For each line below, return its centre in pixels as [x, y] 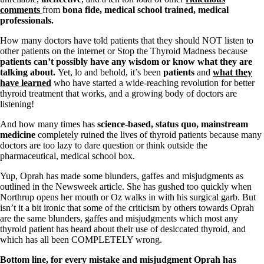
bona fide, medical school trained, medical [146, 9]
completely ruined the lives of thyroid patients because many [150, 134]
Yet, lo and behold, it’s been [110, 72]
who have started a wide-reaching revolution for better [153, 82]
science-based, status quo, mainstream [173, 124]
